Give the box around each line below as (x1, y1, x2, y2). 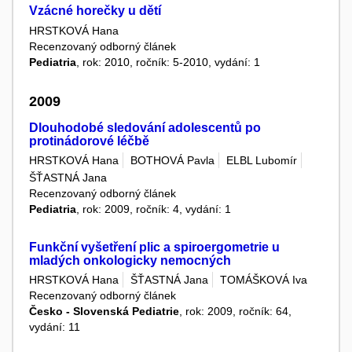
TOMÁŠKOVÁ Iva (220, 273, 307, 287)
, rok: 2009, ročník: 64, (179, 305, 291, 318)
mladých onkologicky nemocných (29, 253, 231, 267)
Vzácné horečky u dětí (29, 4, 161, 18)
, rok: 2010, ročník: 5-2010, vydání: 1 (76, 55, 260, 68)
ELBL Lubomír (226, 154, 297, 167)
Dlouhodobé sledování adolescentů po (29, 121, 261, 135)
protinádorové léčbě (29, 134, 149, 148)
